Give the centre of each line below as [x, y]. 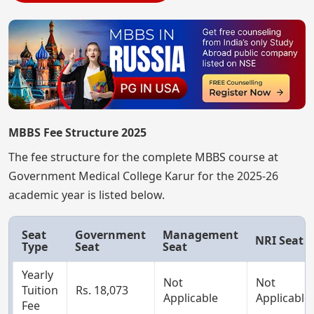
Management [200, 234]
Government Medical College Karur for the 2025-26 [143, 176]
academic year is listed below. [87, 194]
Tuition [40, 290]
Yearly [37, 274]
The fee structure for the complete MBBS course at [143, 157]
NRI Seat [279, 240]
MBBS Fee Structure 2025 [77, 132]
